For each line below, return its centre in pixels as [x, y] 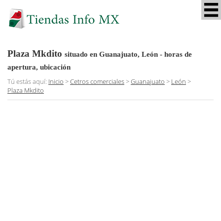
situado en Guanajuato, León [111, 54]
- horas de [175, 54]
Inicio [56, 81]
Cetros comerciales [97, 81]
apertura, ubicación [39, 67]
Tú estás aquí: [28, 81]
